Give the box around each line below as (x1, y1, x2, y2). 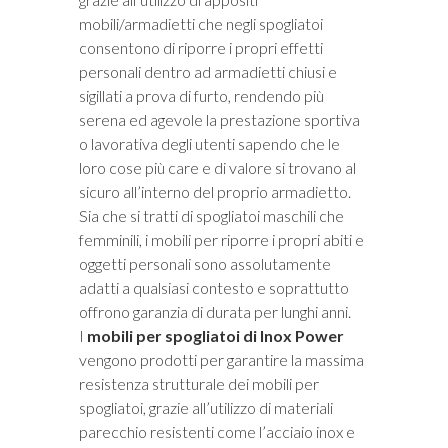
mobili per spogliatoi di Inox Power (87, 326, 344, 346)
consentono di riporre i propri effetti (79, 38, 323, 58)
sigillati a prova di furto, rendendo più (79, 86, 324, 106)
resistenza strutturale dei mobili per (79, 374, 319, 394)
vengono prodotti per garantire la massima (79, 350, 364, 370)
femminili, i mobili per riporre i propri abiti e (79, 230, 364, 250)
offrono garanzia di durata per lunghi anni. (79, 302, 351, 322)
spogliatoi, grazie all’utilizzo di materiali (79, 398, 333, 418)
